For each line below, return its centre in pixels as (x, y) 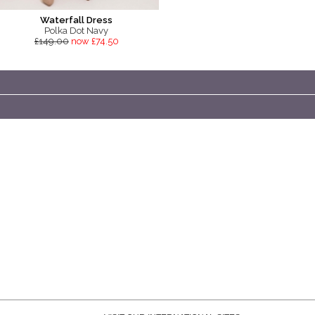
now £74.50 (95, 41)
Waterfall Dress (77, 20)
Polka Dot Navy (77, 31)
